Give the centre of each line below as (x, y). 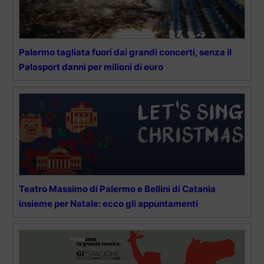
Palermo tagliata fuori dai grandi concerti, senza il (125, 52)
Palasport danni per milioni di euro (91, 67)
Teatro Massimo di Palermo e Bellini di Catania (117, 189)
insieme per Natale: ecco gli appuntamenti (108, 204)
